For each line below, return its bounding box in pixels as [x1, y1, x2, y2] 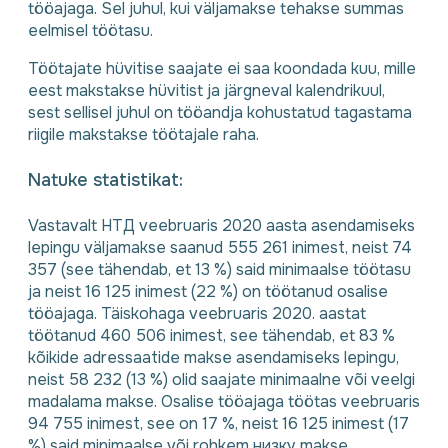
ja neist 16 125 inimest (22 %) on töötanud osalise [28, 280, 388, 302]
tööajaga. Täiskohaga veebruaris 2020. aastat [28, 302, 366, 324]
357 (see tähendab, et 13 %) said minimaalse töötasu [28, 258, 411, 280]
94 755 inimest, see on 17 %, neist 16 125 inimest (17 [28, 412, 409, 434]
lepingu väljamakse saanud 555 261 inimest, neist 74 [28, 236, 412, 258]
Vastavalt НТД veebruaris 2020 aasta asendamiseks [28, 214, 415, 236]
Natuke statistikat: [28, 168, 183, 191]
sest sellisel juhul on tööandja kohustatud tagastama [28, 101, 412, 123]
